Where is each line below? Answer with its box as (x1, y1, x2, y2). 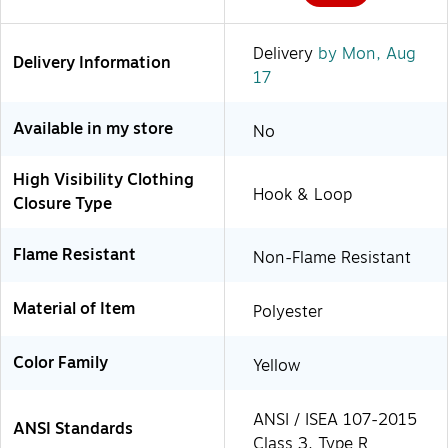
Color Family (13, 350, 108, 375)
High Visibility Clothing (13, 167, 194, 192)
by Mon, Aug (313, 41, 416, 66)
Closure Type (13, 191, 112, 216)
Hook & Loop (253, 182, 352, 207)
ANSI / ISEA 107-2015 (253, 407, 417, 432)
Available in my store (13, 116, 173, 141)
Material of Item (13, 296, 135, 321)
